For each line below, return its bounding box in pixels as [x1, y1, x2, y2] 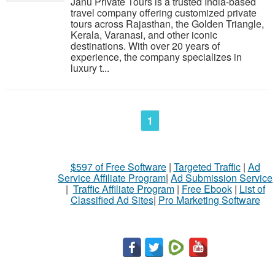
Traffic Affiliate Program [72, 182, 174, 196]
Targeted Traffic [173, 160, 241, 174]
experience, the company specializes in [71, 50, 242, 64]
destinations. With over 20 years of [71, 39, 220, 53]
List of [239, 182, 265, 196]
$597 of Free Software [70, 160, 166, 174]
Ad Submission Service [171, 171, 273, 185]
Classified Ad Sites [70, 193, 153, 207]
